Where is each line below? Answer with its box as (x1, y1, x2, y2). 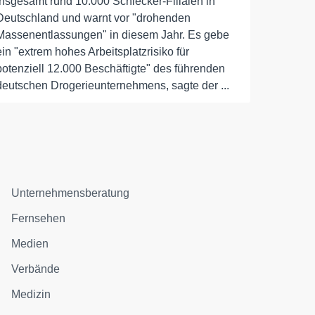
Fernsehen (11, 212, 66, 224)
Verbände (11, 263, 60, 275)
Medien (11, 238, 49, 250)
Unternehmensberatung (11, 187, 130, 199)
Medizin (11, 288, 51, 300)
